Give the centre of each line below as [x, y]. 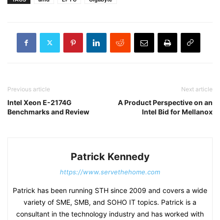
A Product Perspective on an [165, 102]
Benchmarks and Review [48, 111]
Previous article [29, 89]
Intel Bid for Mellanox [177, 111]
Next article [197, 89]
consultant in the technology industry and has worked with [110, 214]
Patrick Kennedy [110, 156]
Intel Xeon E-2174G [40, 102]
